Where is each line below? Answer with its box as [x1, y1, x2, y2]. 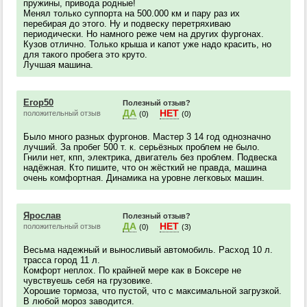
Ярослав [23, 210, 61, 221]
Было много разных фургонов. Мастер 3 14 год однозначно [23, 132, 271, 142]
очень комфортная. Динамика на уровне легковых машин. [23, 173, 265, 183]
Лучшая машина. [23, 60, 93, 70]
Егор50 [23, 97, 53, 108]
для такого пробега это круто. [23, 49, 147, 60]
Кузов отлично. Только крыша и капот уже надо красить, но [23, 39, 271, 49]
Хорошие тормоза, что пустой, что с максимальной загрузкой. [23, 286, 282, 296]
